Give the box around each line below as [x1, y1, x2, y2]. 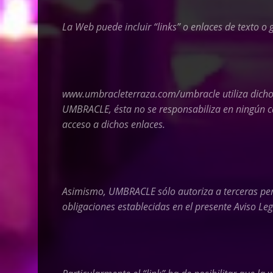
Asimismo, [62, 185, 108, 198]
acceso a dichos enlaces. [62, 118, 165, 131]
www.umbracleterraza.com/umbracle [62, 87, 220, 101]
